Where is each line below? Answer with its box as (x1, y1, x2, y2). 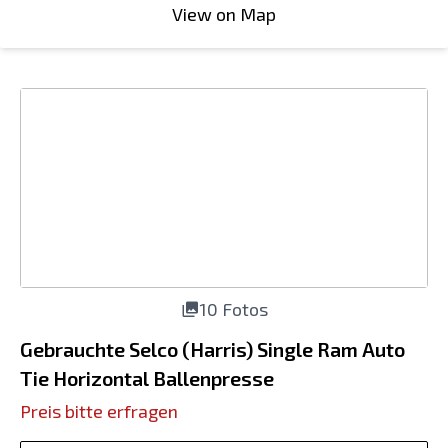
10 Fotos (198, 298, 268, 320)
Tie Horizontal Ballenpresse (20, 366, 274, 390)
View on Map (172, 3, 276, 25)
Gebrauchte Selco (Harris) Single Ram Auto (20, 337, 405, 361)
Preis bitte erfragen (20, 400, 178, 422)
